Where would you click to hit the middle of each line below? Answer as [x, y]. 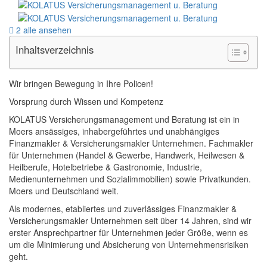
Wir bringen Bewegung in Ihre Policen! [81, 84]
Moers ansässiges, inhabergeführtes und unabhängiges [114, 131]
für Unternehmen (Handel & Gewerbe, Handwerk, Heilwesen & [127, 155]
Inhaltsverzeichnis [55, 50]
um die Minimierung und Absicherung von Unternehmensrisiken [129, 245]
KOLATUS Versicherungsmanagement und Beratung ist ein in [124, 119]
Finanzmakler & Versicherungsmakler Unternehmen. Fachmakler [131, 143]
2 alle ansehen [43, 30]
